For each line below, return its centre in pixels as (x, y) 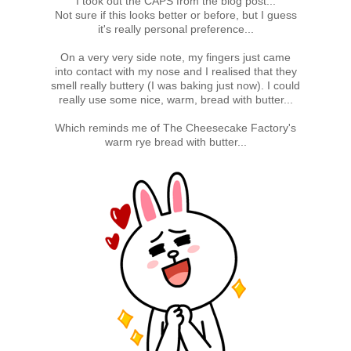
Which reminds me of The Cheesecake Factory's (175, 127)
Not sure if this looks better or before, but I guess (175, 14)
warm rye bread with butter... (175, 141)
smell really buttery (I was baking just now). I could (175, 85)
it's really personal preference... (175, 29)
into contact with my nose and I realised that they (175, 71)
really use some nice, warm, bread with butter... (175, 99)
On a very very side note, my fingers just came (175, 57)
